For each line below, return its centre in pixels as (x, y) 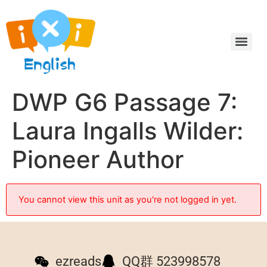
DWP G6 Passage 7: (125, 102)
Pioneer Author (98, 159)
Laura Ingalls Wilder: (128, 131)
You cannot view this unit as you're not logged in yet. (128, 200)
